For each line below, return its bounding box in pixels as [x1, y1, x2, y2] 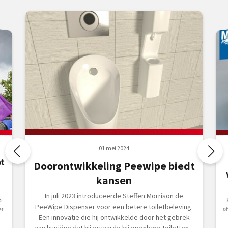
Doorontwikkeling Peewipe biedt [33, 159, 195, 174]
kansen [96, 174, 132, 188]
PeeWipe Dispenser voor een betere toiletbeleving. [35, 202, 193, 212]
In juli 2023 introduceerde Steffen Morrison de [45, 191, 183, 201]
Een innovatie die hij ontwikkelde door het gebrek [38, 213, 190, 222]
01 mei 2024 [99, 144, 129, 152]
